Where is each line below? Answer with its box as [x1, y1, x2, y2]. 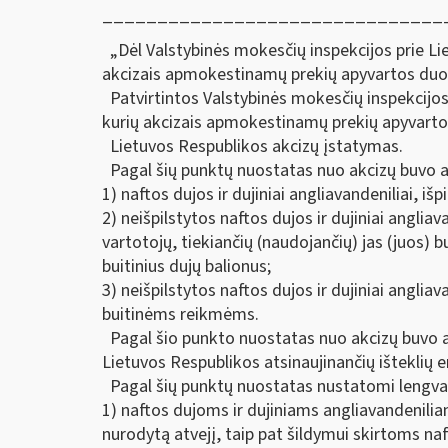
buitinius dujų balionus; [102, 254, 271, 280]
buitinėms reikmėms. [102, 302, 259, 328]
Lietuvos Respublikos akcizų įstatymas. [102, 134, 403, 160]
